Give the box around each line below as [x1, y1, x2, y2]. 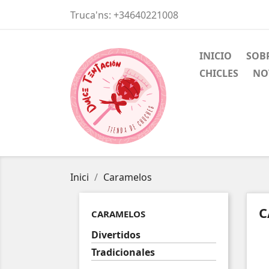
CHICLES [199, 67, 238, 80]
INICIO [199, 49, 232, 62]
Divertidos [91, 228, 141, 241]
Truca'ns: [70, 8, 113, 22]
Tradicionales [91, 246, 155, 259]
